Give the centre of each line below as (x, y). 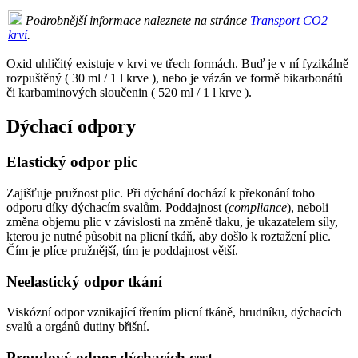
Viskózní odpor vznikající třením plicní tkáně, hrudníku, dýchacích (174, 312)
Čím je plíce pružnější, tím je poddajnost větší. (122, 250)
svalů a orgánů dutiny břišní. (78, 327)
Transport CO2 (289, 21)
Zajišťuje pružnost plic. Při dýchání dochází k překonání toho (161, 193)
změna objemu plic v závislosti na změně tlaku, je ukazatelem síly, (172, 221)
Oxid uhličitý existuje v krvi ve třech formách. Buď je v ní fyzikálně (177, 64)
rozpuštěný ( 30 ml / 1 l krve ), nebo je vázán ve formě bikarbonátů (175, 78)
